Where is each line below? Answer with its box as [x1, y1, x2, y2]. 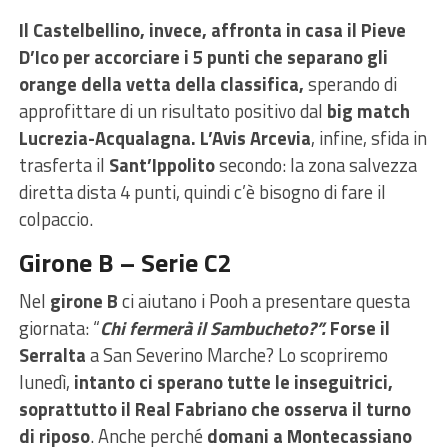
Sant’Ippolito [108, 150, 215, 179]
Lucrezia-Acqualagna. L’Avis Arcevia [18, 123, 311, 152]
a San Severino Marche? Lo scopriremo [89, 340, 388, 369]
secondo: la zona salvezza [214, 150, 417, 179]
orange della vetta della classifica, [18, 69, 304, 98]
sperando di [303, 69, 397, 98]
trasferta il [18, 150, 109, 179]
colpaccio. [18, 204, 93, 233]
